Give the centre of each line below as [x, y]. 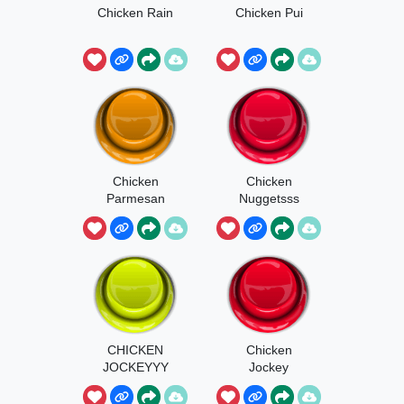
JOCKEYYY [135, 367]
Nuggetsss [269, 199]
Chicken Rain [135, 13]
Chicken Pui [269, 13]
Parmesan [135, 199]
